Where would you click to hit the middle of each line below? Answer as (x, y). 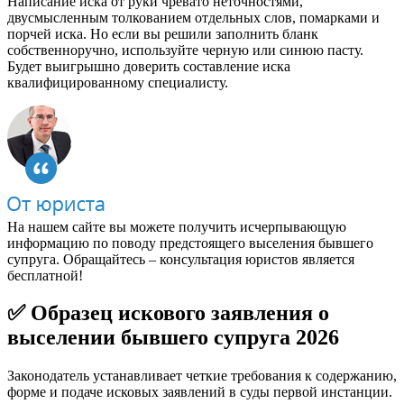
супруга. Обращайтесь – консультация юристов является (181, 259)
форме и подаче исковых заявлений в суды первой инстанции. (200, 392)
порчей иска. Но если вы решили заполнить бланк (163, 33)
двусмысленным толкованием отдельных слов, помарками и (193, 17)
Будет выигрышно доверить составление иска (149, 66)
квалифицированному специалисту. (118, 82)
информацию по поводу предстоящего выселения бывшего (190, 243)
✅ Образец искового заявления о (168, 313)
